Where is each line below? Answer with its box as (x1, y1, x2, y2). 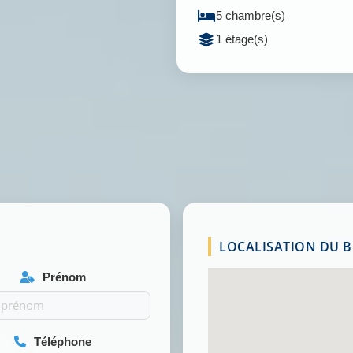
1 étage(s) (216, 32, 268, 46)
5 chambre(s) (216, 9, 285, 22)
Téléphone (30, 334, 91, 348)
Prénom (39, 270, 86, 284)
